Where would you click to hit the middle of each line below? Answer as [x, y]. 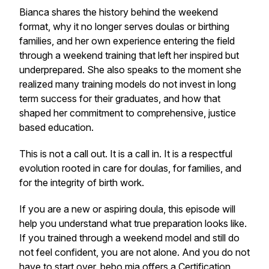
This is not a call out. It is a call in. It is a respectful [126, 154]
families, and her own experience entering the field [127, 41]
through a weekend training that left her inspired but [129, 55]
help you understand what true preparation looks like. [133, 223]
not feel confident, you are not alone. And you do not [134, 252]
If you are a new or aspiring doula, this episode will [127, 209]
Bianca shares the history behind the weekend [119, 12]
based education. [56, 127]
